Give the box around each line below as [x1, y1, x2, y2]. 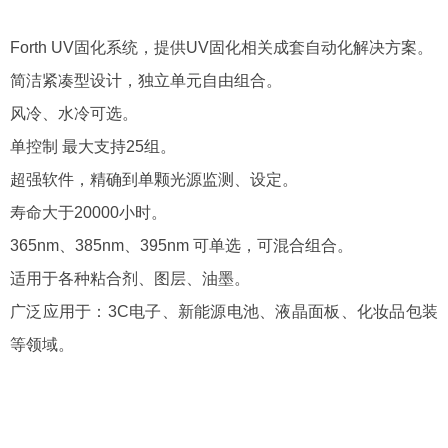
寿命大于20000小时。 [10, 204, 167, 221]
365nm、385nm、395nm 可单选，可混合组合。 [10, 237, 353, 254]
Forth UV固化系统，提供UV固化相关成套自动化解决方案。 [10, 39, 433, 56]
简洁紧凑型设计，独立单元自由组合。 [10, 72, 282, 89]
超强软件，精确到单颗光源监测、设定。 [10, 171, 298, 188]
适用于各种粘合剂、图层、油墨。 [10, 270, 250, 287]
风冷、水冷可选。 [10, 105, 138, 122]
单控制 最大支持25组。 [10, 138, 176, 155]
